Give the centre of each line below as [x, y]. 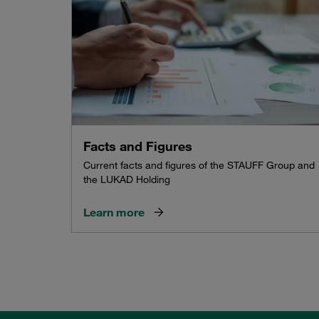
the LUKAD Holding [127, 179]
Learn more [114, 212]
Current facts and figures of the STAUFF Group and [199, 165]
